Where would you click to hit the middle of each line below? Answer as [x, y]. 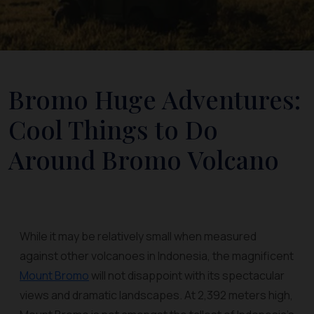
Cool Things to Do [113, 129]
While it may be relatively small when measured [138, 236]
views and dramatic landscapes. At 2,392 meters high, [156, 295]
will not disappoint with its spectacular [187, 275]
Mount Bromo [54, 275]
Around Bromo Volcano [144, 159]
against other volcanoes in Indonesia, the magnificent [157, 256]
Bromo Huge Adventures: [155, 99]
